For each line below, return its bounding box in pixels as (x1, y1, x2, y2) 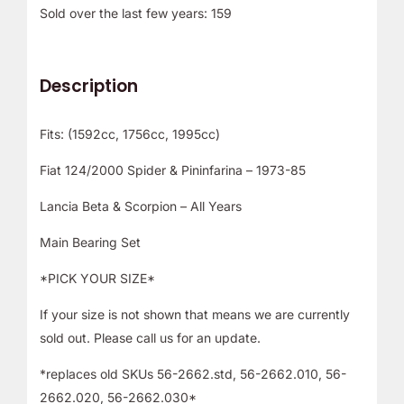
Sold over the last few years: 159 (39, 5, 232, 22)
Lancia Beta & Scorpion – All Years (39, 198, 242, 215)
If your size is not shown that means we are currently (39, 307, 350, 323)
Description (39, 74, 138, 99)
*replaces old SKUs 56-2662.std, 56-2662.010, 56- (39, 366, 346, 382)
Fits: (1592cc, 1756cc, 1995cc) (39, 126, 220, 142)
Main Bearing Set (39, 234, 141, 251)
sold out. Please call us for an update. (39, 330, 261, 346)
